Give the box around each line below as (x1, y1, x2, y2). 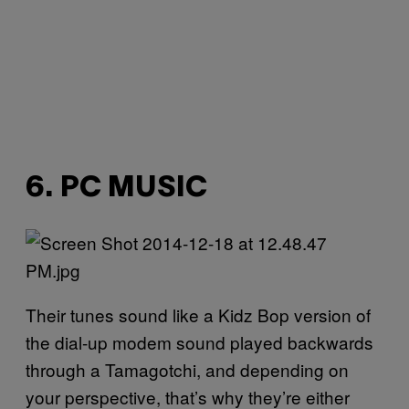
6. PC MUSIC (26, 174, 207, 202)
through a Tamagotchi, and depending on (26, 357, 349, 383)
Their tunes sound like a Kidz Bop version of (26, 302, 371, 328)
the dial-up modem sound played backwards (26, 330, 373, 355)
